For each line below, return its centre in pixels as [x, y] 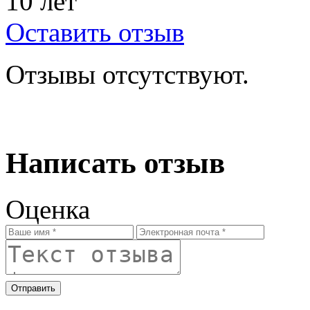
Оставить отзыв [95, 32]
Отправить [33, 288]
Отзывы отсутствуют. [127, 74]
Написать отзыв [115, 163]
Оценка [48, 209]
